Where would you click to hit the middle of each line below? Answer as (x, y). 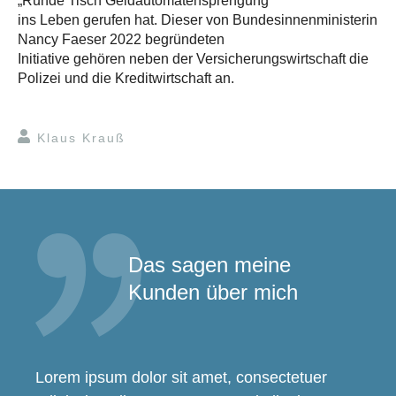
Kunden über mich (213, 292)
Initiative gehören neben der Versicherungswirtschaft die (193, 58)
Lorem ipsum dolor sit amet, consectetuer (181, 377)
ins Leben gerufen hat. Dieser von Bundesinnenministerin (198, 19)
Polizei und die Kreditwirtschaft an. (126, 78)
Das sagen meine (209, 264)
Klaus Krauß (81, 137)
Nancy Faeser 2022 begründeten (121, 39)
